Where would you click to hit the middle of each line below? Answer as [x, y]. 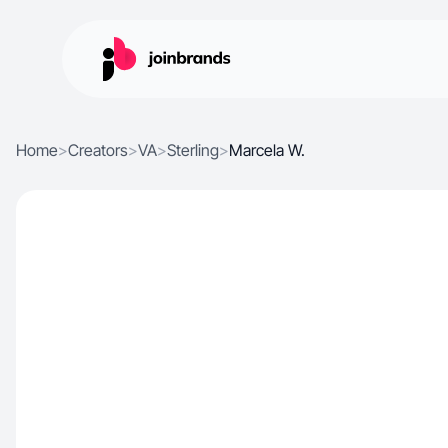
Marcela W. [267, 150]
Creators [98, 150]
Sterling [193, 150]
